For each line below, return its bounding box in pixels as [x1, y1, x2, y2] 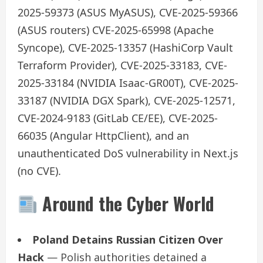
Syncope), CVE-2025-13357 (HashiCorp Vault [18, 40, 233, 55]
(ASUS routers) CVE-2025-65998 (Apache [18, 22, 214, 37]
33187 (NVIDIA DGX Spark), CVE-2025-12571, [18, 93, 235, 107]
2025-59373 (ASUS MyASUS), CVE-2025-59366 [18, 5, 238, 19]
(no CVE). [18, 163, 61, 178]
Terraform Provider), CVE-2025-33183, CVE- [18, 58, 227, 72]
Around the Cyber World [38, 190, 215, 217]
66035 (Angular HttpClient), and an [18, 128, 189, 143]
